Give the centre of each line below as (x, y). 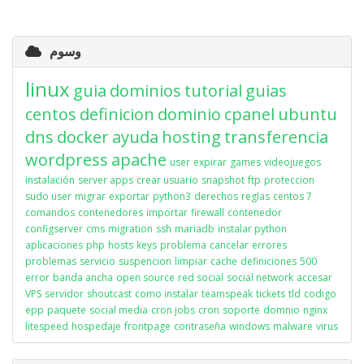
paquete (67, 310)
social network (260, 277)
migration (130, 229)
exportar (129, 196)
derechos (216, 196)
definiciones (269, 261)
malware (293, 326)
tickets (271, 294)
